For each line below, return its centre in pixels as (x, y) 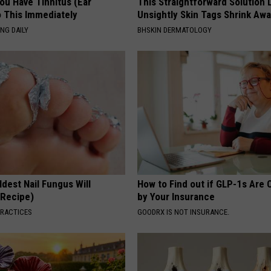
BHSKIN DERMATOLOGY (175, 30)
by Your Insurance (176, 197)
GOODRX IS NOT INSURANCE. (184, 212)
